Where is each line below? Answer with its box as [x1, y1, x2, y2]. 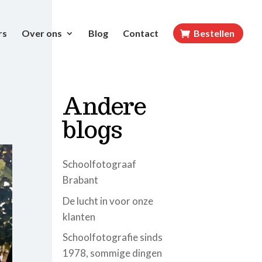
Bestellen [194, 27, 235, 39]
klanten [63, 210, 96, 223]
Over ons [22, 27, 62, 39]
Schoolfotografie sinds [63, 231, 163, 243]
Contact [123, 27, 158, 39]
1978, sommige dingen [63, 247, 163, 259]
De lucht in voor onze [63, 194, 154, 207]
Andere [63, 91, 147, 121]
